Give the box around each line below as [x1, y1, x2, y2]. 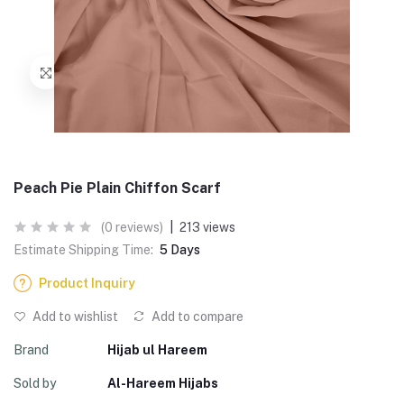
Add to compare [149, 309, 243, 324]
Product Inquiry [39, 276, 135, 290]
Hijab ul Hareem [107, 343, 207, 357]
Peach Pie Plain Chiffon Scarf [14, 179, 221, 197]
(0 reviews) [101, 220, 163, 234]
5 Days [160, 243, 200, 257]
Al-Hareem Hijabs [107, 376, 218, 390]
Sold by [14, 376, 56, 390]
